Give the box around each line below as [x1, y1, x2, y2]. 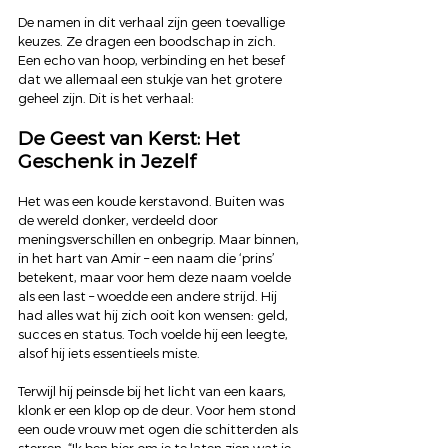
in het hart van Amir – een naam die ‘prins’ [18, 250, 278, 267]
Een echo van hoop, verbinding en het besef [18, 52, 288, 69]
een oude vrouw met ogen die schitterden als [18, 421, 301, 438]
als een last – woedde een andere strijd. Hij [18, 288, 280, 305]
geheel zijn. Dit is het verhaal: [18, 90, 194, 107]
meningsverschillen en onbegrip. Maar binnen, [18, 231, 302, 248]
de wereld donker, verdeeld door [18, 212, 221, 229]
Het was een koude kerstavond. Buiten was [18, 193, 287, 210]
